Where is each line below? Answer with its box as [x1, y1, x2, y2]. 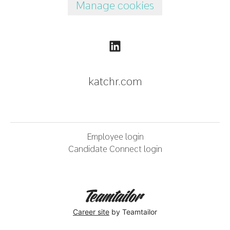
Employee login [86, 132, 144, 142]
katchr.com [88, 75, 142, 88]
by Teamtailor [109, 207, 157, 216]
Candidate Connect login [68, 144, 162, 155]
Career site [73, 207, 109, 216]
